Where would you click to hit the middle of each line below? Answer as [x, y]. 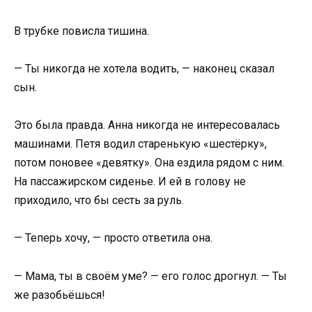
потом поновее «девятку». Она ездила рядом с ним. [149, 163]
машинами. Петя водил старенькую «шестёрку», [140, 144]
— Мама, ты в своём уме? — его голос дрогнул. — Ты [150, 276]
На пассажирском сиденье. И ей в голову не [130, 182]
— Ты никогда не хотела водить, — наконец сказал [144, 68]
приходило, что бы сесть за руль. [99, 201]
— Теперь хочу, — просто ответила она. [113, 238]
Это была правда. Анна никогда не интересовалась [147, 125]
